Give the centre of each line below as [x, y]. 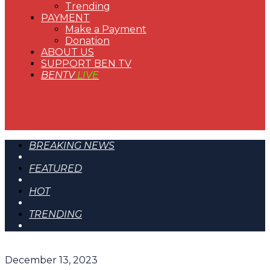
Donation [87, 41]
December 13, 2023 [51, 260]
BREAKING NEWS [72, 146]
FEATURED [55, 168]
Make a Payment [106, 29]
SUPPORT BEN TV [86, 64]
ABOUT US [67, 52]
